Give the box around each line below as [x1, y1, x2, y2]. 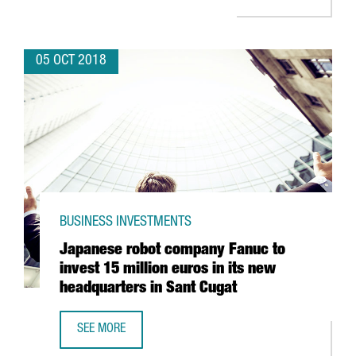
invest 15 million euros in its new [60, 262, 276, 278]
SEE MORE [77, 323, 126, 336]
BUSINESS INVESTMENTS [60, 215, 192, 230]
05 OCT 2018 [36, 54, 106, 68]
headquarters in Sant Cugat [60, 281, 237, 297]
